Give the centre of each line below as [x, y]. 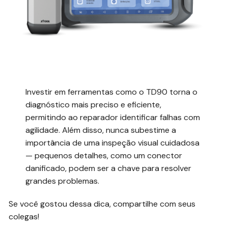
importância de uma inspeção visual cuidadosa [113, 143]
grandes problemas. [63, 181]
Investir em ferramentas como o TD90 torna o [112, 92]
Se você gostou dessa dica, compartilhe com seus [102, 204]
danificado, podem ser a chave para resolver [109, 168]
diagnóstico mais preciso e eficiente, [94, 105]
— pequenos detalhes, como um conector [104, 156]
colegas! [24, 217]
